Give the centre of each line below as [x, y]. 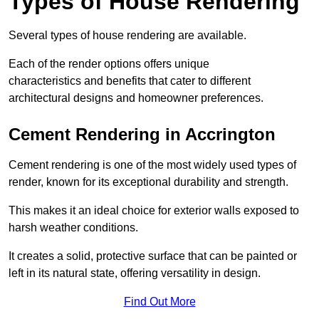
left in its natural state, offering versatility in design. [135, 273]
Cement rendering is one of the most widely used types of [152, 165]
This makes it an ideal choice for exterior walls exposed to [154, 211]
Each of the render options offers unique [109, 64]
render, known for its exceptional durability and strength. [148, 182]
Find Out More [159, 302]
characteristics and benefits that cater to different [130, 81]
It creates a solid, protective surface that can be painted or [153, 256]
